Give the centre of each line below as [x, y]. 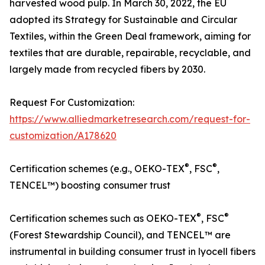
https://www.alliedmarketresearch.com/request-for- [130, 119]
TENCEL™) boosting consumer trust [90, 185]
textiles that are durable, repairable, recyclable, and [130, 53]
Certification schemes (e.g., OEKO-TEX [97, 169]
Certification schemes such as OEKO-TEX [103, 219]
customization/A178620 [63, 136]
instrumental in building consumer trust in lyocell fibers [132, 252]
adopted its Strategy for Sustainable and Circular [123, 20]
